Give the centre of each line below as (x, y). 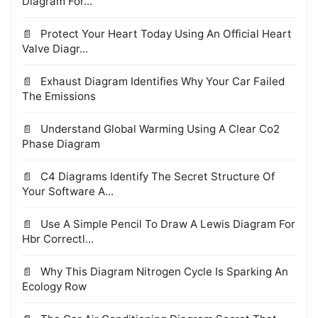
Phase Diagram (61, 143)
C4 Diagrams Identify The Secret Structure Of (156, 176)
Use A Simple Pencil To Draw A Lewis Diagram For (166, 224)
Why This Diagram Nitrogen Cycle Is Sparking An (163, 271)
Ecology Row (54, 286)
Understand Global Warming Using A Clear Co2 (159, 128)
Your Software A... (68, 191)
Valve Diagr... (55, 48)
